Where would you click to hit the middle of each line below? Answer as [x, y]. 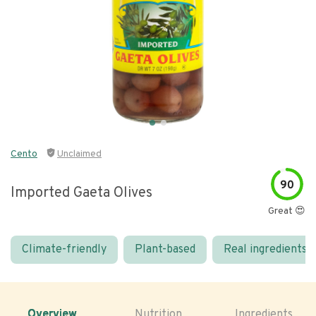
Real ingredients [265, 250]
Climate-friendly [64, 250]
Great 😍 [287, 211]
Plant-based [165, 250]
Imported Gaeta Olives [81, 193]
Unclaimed [79, 154]
